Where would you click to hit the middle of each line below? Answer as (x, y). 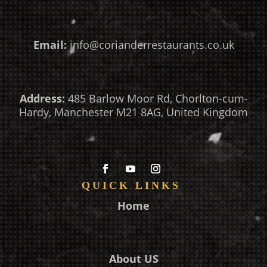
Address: (42, 98)
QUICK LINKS (133, 185)
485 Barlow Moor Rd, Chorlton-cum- (156, 98)
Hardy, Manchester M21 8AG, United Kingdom (133, 112)
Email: (50, 45)
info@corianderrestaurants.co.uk (152, 45)
